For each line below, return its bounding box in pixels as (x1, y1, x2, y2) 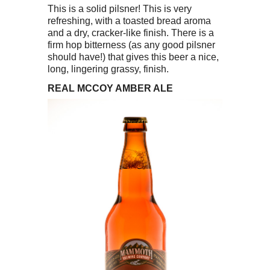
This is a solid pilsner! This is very (48, 2, 192, 14)
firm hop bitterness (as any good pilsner (48, 39, 215, 50)
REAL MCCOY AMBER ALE (48, 82, 173, 93)
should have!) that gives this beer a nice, (48, 51, 219, 62)
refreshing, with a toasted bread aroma (48, 14, 211, 26)
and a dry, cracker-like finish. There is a (48, 27, 214, 38)
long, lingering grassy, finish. (48, 63, 169, 74)
